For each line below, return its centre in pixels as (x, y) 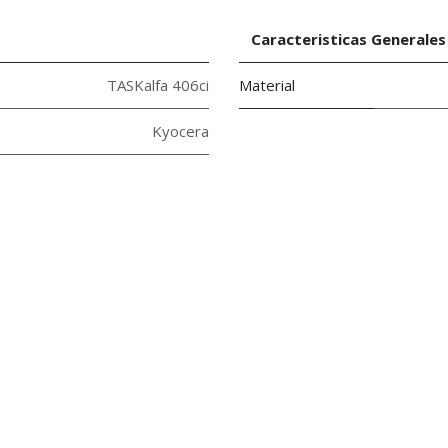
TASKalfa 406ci (158, 85)
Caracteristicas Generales (348, 39)
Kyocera (180, 131)
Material (267, 85)
